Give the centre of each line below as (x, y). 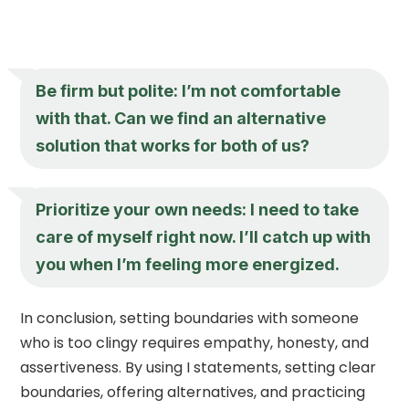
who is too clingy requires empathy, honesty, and (195, 342)
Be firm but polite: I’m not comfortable (189, 90)
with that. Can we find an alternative (181, 118)
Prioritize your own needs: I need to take (198, 209)
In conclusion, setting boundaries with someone (190, 318)
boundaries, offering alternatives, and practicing (193, 392)
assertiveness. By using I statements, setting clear (199, 367)
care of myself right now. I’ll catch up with (204, 236)
